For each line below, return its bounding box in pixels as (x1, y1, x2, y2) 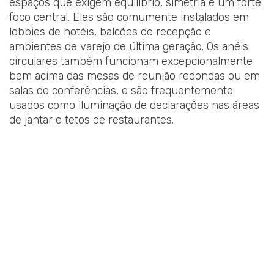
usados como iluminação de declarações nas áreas (9, 98, 259, 113)
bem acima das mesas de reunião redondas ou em (9, 69, 260, 83)
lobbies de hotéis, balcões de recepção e (9, 25, 211, 39)
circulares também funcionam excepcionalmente (9, 54, 253, 68)
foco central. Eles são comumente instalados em (9, 10, 249, 24)
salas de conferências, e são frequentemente (9, 84, 233, 98)
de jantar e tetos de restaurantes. (9, 113, 174, 127)
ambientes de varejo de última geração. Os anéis (9, 40, 248, 54)
